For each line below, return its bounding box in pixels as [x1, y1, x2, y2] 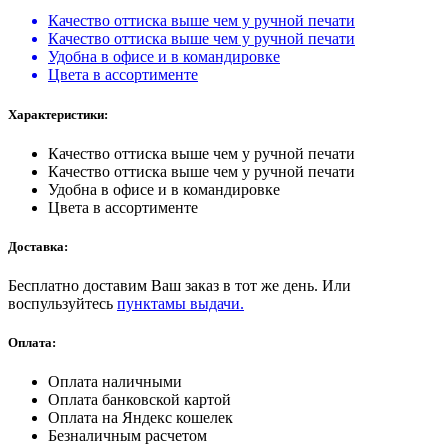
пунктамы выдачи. [117, 295, 244, 313]
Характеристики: [8, 106, 108, 122]
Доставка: [8, 238, 68, 254]
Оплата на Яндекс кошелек [48, 409, 233, 427]
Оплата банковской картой [48, 391, 231, 409]
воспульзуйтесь [8, 295, 117, 313]
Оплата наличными [48, 373, 182, 391]
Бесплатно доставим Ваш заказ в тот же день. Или [8, 277, 351, 295]
